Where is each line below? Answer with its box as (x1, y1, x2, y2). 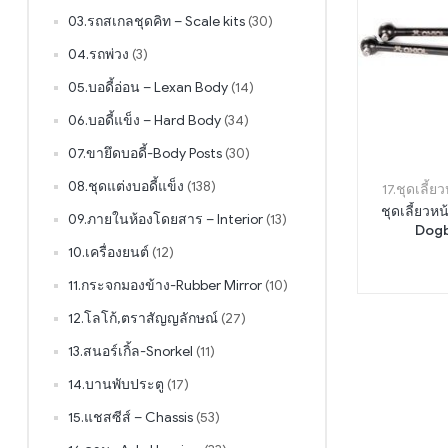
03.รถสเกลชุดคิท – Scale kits (68, 12, 245, 30)
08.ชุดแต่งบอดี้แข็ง (68, 177, 184, 195)
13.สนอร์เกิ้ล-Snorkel (68, 342, 193, 360)
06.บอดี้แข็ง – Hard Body (68, 111, 221, 129)
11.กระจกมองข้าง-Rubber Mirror (68, 276, 262, 294)
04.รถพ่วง (68, 45, 129, 63)
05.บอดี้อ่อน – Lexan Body (68, 78, 228, 96)
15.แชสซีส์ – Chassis (68, 408, 193, 426)
